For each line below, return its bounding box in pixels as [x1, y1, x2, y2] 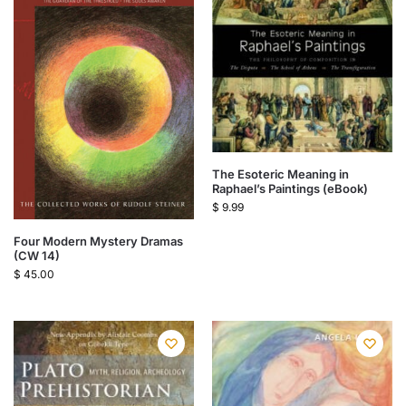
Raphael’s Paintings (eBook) [212, 180, 368, 196]
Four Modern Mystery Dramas [14, 233, 183, 248]
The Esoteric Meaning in [212, 166, 349, 181]
